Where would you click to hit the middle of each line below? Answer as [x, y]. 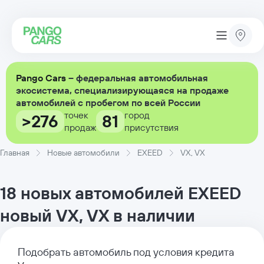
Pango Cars [41, 78]
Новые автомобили [83, 153]
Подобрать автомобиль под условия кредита [126, 252]
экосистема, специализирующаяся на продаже [122, 90]
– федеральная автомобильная [137, 78]
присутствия [151, 127]
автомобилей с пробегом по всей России [108, 103]
